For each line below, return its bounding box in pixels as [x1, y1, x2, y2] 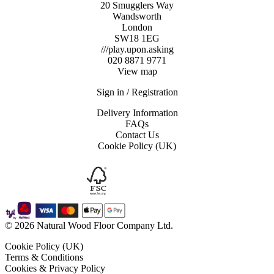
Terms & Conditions [5, 251, 83, 262]
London [122, 21, 152, 32]
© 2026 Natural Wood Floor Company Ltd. [5, 220, 173, 231]
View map [117, 65, 157, 76]
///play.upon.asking [100, 43, 174, 54]
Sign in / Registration [96, 86, 178, 97]
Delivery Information [96, 107, 178, 118]
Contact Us [115, 129, 159, 140]
